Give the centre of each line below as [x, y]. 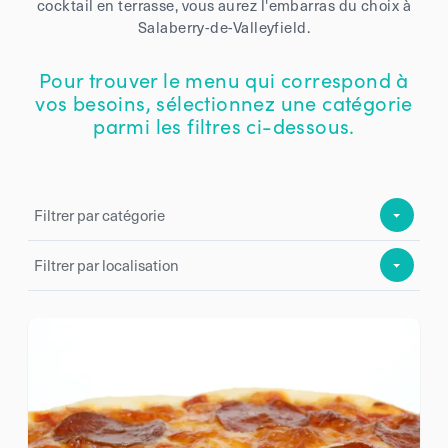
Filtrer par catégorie [100, 215]
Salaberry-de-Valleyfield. [224, 26]
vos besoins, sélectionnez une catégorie [224, 101]
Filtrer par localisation [107, 265]
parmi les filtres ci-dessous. [224, 124]
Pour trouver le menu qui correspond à [224, 78]
